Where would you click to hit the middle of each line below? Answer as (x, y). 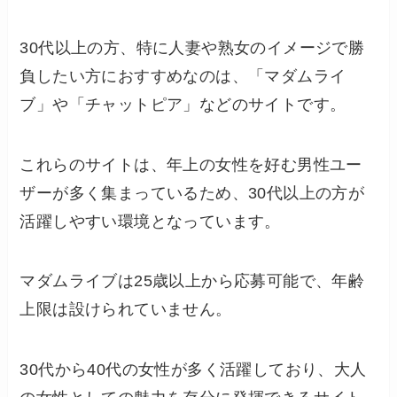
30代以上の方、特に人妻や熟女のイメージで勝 (192, 47)
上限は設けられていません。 (126, 310)
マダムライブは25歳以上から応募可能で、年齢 (192, 281)
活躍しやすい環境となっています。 (150, 221)
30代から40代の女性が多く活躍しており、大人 (193, 370)
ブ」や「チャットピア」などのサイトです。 (183, 104)
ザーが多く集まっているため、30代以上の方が (192, 193)
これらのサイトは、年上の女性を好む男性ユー (191, 164)
